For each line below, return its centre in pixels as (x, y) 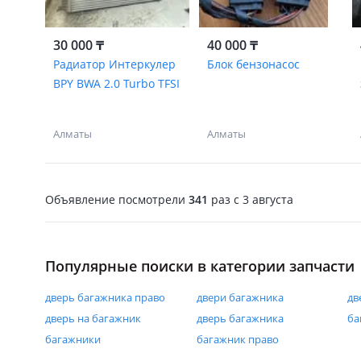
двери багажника (240, 297)
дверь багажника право (105, 297)
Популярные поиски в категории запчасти (200, 266)
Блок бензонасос (253, 64)
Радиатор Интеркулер (114, 64)
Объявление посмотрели (117, 199)
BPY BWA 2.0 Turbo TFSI (116, 83)
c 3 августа (262, 199)
